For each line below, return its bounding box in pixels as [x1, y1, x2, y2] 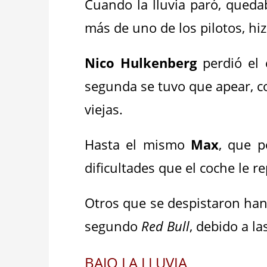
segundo [85, 217, 142, 235]
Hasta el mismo [85, 135, 191, 153]
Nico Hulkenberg [85, 54, 197, 72]
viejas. [85, 100, 134, 118]
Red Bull [141, 217, 190, 235]
